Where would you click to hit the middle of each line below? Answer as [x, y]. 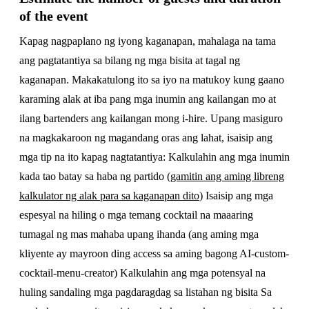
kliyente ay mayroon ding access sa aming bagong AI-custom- [154, 253]
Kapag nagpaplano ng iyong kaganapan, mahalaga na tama [148, 41]
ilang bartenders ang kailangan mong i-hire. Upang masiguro [151, 118]
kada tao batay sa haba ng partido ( [95, 176]
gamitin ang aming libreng [227, 176]
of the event [54, 16]
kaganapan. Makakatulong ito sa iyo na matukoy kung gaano [152, 80]
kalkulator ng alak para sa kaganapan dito [109, 196]
